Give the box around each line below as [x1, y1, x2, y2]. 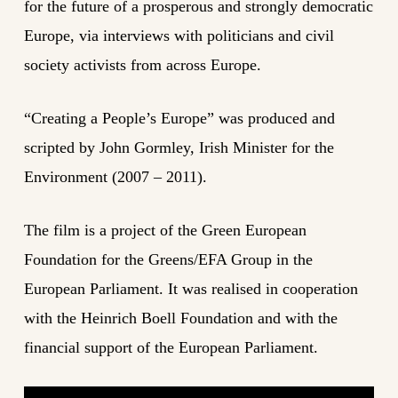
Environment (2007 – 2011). [23, 168, 207, 187]
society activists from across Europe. [23, 56, 261, 75]
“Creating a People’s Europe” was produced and [23, 109, 335, 128]
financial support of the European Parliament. [23, 338, 318, 357]
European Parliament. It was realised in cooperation [23, 280, 358, 298]
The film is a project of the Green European [23, 221, 306, 240]
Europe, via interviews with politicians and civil [23, 27, 334, 45]
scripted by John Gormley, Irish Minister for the [23, 139, 334, 157]
